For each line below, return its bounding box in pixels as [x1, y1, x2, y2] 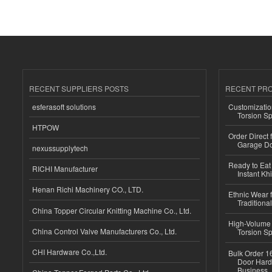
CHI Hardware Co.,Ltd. [32, 246, 107, 257]
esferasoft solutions [32, 101, 96, 112]
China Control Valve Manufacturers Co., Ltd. [32, 225, 177, 236]
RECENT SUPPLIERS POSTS [29, 83, 129, 94]
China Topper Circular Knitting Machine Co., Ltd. [32, 205, 191, 216]
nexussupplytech [32, 143, 88, 154]
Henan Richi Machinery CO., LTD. [32, 184, 143, 195]
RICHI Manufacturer [32, 163, 98, 174]
